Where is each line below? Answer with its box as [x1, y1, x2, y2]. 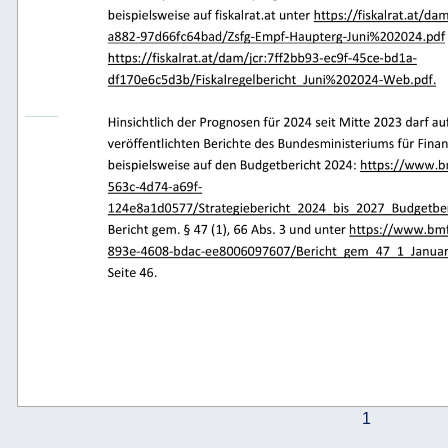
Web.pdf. [382, 71, 439, 93]
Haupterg [288, 28, 347, 50]
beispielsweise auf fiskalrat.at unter [106, 6, 330, 28]
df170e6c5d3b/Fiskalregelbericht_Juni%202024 [106, 71, 404, 93]
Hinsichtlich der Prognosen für [106, 113, 299, 135]
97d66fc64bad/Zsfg [138, 28, 260, 50]
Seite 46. [106, 265, 166, 287]
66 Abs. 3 [232, 222, 296, 244]
